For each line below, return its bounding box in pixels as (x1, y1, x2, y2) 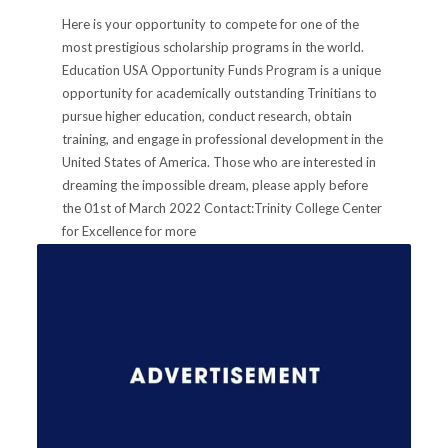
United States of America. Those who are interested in (62, 153, 377, 170)
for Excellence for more (62, 222, 197, 239)
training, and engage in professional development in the (62, 130, 384, 147)
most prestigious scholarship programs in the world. (62, 38, 368, 55)
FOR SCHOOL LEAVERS (245, 301, 350, 314)
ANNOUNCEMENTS (149, 301, 242, 314)
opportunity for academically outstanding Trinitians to (62, 84, 378, 101)
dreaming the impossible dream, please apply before (62, 176, 369, 193)
